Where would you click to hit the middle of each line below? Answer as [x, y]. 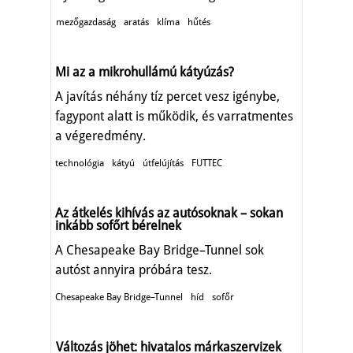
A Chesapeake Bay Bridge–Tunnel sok [160, 250]
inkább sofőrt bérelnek [118, 225]
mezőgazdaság [86, 22]
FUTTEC [207, 163]
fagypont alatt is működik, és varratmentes [174, 116]
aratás [136, 22]
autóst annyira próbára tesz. [134, 269]
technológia [80, 163]
